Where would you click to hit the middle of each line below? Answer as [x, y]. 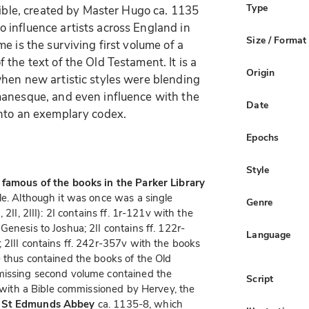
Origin [261, 73]
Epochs [263, 138]
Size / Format [277, 41]
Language [269, 235]
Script [260, 279]
